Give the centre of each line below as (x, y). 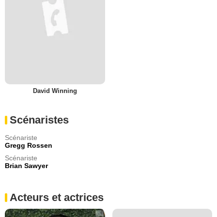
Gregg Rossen (29, 146)
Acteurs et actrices (57, 198)
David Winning (55, 91)
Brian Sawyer (26, 166)
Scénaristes (39, 120)
